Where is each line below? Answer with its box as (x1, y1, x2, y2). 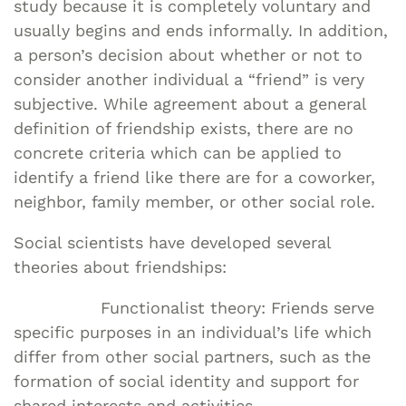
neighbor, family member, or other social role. (14, 191, 375, 211)
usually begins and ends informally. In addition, (14, 20, 388, 40)
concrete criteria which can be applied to (14, 142, 342, 162)
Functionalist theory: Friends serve (14, 297, 374, 317)
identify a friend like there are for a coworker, (14, 167, 375, 187)
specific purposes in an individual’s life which (14, 322, 372, 342)
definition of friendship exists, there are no (14, 118, 353, 138)
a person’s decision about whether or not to (14, 44, 362, 64)
